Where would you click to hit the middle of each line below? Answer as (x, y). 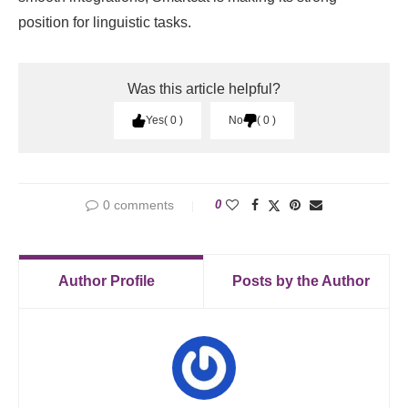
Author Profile (107, 281)
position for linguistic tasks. (105, 22)
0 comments (138, 205)
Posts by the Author (301, 281)
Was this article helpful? (204, 89)
